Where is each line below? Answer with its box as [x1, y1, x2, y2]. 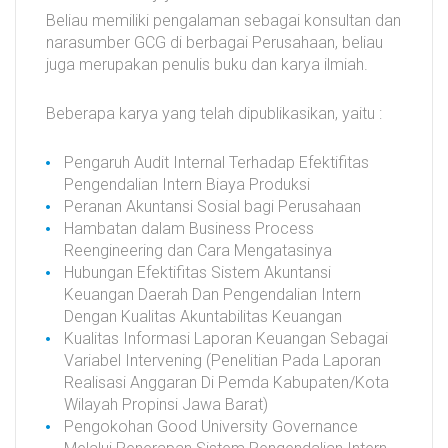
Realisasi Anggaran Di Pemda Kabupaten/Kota [64, 372, 389, 392]
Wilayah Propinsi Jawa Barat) [64, 394, 268, 414]
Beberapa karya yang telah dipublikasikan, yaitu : [46, 103, 382, 123]
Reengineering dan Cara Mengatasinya [64, 240, 332, 260]
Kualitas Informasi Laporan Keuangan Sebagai [64, 328, 388, 348]
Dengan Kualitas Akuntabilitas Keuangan [64, 306, 342, 326]
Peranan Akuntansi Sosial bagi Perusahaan [64, 196, 361, 216]
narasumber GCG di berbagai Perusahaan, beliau [46, 32, 383, 52]
